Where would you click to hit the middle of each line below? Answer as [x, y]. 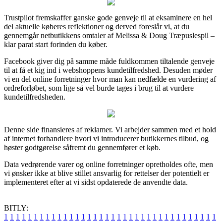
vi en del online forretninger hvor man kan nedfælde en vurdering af [110, 79]
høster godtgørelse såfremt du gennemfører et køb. [82, 147]
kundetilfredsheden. [35, 97]
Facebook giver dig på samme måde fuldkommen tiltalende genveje [109, 61]
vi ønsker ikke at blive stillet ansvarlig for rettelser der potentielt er [107, 173]
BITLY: [16, 208]
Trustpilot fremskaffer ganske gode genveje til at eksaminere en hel [108, 17]
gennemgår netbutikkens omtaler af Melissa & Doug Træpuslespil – [109, 35]
